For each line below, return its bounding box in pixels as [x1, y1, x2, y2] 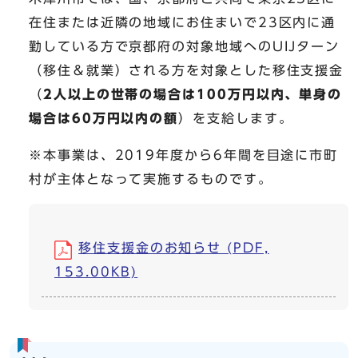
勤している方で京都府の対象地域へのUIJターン [29, 40, 340, 54]
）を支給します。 [178, 112, 293, 125]
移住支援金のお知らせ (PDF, [78, 241, 269, 255]
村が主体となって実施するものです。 [29, 173, 272, 186]
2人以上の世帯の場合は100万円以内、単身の [42, 88, 343, 101]
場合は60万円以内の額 [29, 112, 179, 125]
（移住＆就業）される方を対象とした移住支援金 [29, 64, 344, 78]
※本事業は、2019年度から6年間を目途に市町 [29, 149, 339, 162]
